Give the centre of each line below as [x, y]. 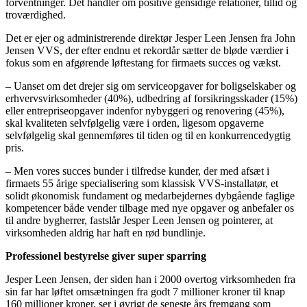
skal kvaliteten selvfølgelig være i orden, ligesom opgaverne [135, 123]
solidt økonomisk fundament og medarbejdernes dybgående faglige [150, 196]
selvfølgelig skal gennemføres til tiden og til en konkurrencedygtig [148, 136]
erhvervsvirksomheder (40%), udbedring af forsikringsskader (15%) [151, 99]
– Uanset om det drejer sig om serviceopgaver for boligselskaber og [151, 86]
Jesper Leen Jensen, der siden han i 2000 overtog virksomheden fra [150, 280]
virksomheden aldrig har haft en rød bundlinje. [106, 233]
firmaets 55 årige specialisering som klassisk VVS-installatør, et [142, 184]
